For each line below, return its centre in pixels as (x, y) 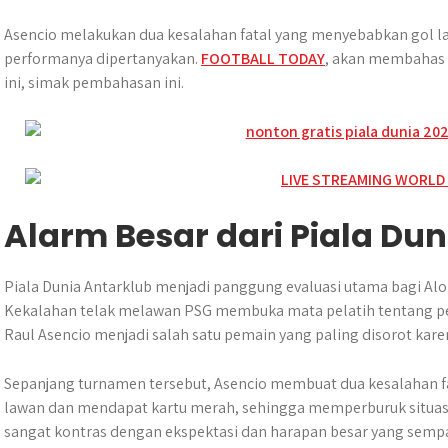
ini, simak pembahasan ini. (94, 82)
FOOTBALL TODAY (263, 58)
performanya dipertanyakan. (102, 58)
